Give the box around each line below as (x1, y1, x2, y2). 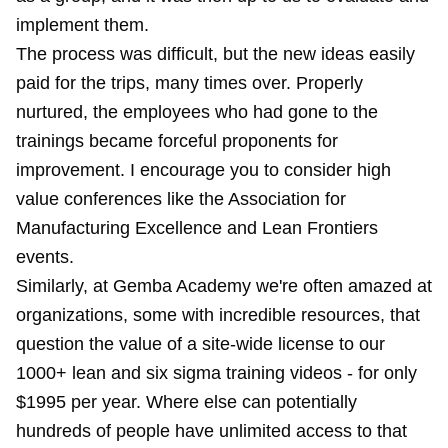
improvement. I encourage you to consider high (16, 160, 391, 180)
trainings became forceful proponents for (16, 131, 338, 151)
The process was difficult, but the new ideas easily (16, 44, 415, 64)
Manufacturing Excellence (16, 218, 222, 238)
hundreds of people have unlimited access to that (16, 421, 407, 441)
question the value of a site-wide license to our (16, 334, 385, 354)
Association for (228, 189, 346, 209)
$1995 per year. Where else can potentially (16, 392, 357, 412)
